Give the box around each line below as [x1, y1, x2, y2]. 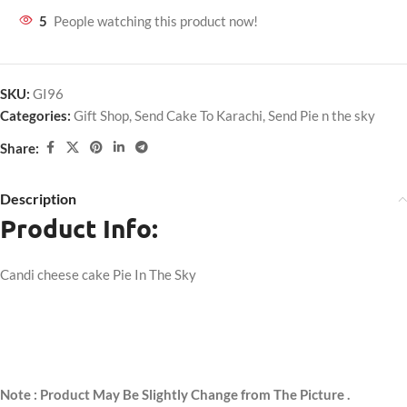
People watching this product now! [54, 13, 258, 29]
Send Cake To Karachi [134, 107, 263, 124]
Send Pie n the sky [268, 107, 375, 124]
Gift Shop [74, 107, 129, 124]
